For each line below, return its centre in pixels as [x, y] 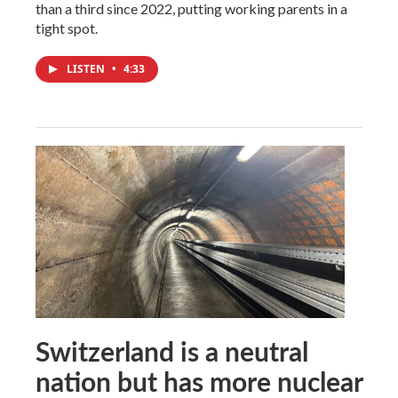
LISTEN [87, 68]
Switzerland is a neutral [172, 350]
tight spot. [67, 28]
